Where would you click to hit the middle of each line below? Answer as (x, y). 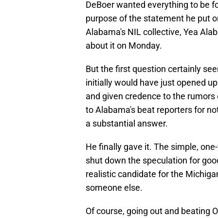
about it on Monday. (124, 46)
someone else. (114, 188)
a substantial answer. (127, 124)
